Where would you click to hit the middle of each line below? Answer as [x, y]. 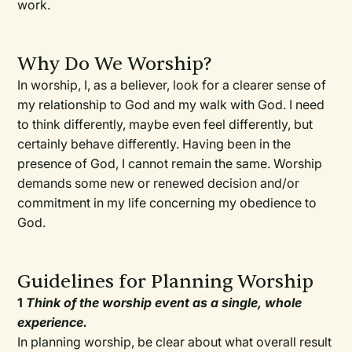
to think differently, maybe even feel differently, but [165, 125]
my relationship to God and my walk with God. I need [171, 105]
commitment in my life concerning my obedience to [167, 203]
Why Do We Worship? [115, 64]
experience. [53, 323]
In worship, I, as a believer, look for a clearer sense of [172, 85]
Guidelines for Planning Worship [166, 282]
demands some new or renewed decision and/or [159, 183]
